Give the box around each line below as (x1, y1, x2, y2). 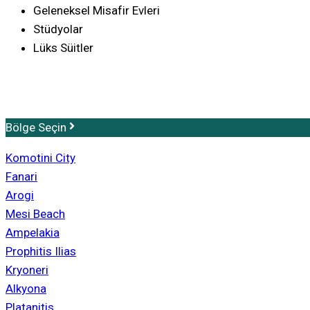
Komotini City (6, 151, 75, 165)
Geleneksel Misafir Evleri (33, 3, 160, 17)
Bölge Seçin (6, 120, 66, 135)
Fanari (6, 170, 37, 184)
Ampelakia (6, 226, 60, 240)
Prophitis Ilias (6, 244, 76, 259)
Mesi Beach (6, 207, 65, 221)
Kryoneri (6, 263, 48, 277)
